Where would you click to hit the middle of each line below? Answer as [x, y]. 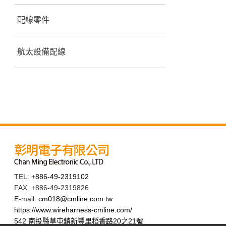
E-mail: [26, 199]
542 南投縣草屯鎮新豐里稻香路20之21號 [79, 221]
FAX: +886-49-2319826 [52, 187]
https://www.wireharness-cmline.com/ [73, 210]
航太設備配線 [41, 52]
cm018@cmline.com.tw [76, 199]
